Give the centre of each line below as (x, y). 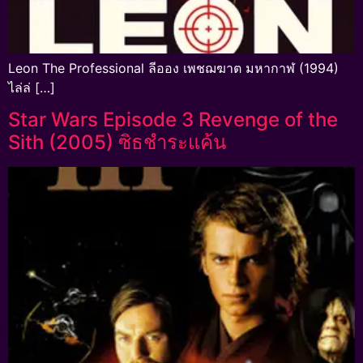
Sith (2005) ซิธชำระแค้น (117, 143)
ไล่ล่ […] (32, 88)
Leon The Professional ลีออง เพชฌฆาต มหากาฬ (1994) (173, 68)
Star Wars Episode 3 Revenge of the (173, 120)
